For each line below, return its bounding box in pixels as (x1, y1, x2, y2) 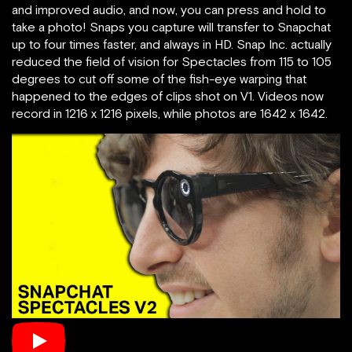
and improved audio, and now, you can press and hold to (12, 2, 326, 16)
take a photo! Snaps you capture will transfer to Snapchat (12, 20, 331, 34)
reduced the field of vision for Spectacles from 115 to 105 (12, 54, 332, 68)
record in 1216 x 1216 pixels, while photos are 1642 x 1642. (12, 106, 328, 120)
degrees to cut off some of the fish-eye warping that (12, 71, 306, 86)
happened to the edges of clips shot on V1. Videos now (12, 89, 324, 103)
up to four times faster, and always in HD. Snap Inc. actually (12, 37, 332, 51)
